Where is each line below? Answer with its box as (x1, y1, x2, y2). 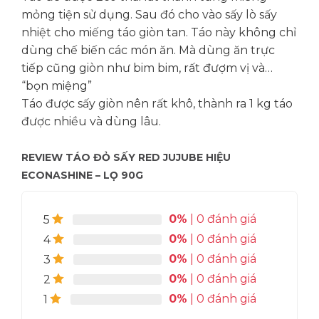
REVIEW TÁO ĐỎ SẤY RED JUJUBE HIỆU (21, 151, 231, 164)
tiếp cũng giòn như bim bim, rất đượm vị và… (21, 61, 273, 75)
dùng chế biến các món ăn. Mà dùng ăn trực (21, 43, 275, 58)
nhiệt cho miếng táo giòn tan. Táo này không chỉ (21, 26, 296, 40)
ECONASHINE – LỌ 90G (21, 169, 143, 182)
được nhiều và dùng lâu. (21, 115, 161, 129)
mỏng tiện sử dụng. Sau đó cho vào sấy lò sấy (21, 8, 277, 22)
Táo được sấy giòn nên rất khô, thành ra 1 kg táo (21, 97, 293, 111)
